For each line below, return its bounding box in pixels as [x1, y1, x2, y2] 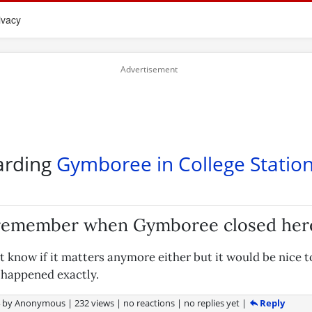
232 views [75, 297, 117, 309]
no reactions [123, 297, 175, 309]
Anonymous [15, 297, 66, 309]
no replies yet [184, 297, 242, 309]
